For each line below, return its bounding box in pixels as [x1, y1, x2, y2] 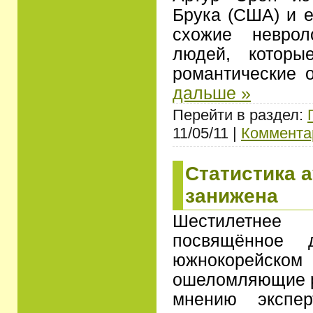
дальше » [173, 83, 251, 103]
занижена [185, 184, 278, 207]
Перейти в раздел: [173, 105, 307, 124]
